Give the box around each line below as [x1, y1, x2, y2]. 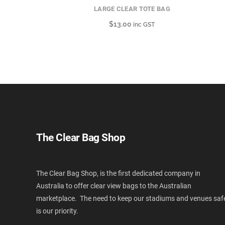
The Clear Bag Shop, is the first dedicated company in [36, 169, 200, 178]
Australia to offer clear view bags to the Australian [36, 182, 191, 190]
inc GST [133, 21, 155, 29]
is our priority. [36, 207, 78, 215]
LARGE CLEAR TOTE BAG [93, 5, 170, 13]
